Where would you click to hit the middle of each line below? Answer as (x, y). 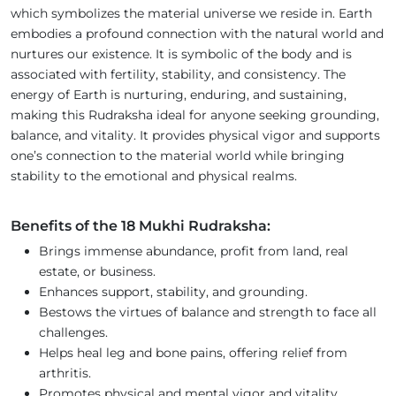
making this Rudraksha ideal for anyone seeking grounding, (195, 115)
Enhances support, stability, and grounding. (173, 292)
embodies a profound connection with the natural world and (197, 34)
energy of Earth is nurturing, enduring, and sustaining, (179, 95)
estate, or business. (97, 272)
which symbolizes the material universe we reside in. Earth (191, 14)
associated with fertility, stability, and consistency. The (178, 75)
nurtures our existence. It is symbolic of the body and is (181, 54)
